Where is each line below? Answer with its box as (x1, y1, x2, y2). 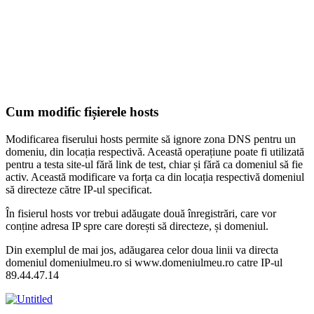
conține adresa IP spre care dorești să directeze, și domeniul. (6, 219, 268, 232)
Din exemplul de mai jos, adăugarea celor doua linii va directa (6, 243, 278, 256)
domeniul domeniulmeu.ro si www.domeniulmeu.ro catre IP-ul (6, 256, 282, 268)
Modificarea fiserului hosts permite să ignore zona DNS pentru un (6, 132, 296, 145)
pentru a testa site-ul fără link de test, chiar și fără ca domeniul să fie (6, 158, 303, 170)
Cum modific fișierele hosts (6, 104, 158, 120)
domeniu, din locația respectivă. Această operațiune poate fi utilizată (6, 145, 304, 158)
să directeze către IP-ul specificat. (6, 183, 152, 196)
